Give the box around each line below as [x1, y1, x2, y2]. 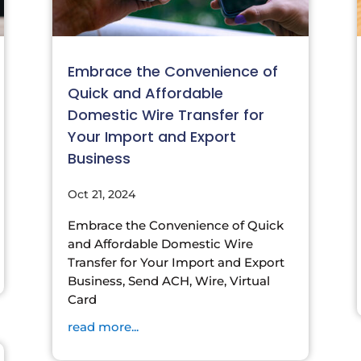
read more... [67, 318, 139, 334]
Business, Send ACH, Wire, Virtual [67, 272, 270, 288]
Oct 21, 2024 [67, 186, 135, 201]
